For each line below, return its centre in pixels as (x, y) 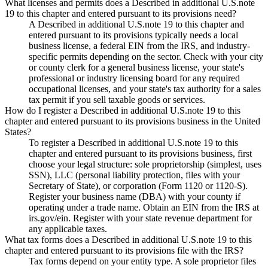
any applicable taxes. (68, 229)
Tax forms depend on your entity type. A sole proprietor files (142, 261)
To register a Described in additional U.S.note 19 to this (133, 142)
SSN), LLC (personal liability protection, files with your (134, 175)
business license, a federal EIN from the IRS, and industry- (139, 45)
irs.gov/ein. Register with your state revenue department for (140, 218)
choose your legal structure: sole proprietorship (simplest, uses (145, 164)
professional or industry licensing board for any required (134, 78)
